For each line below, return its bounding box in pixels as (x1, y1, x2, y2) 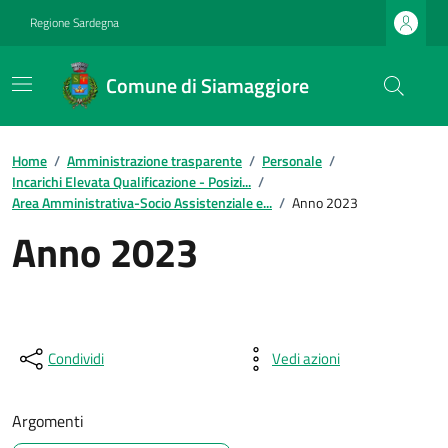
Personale (262, 150, 322, 171)
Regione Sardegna (30, 13, 119, 32)
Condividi (48, 347, 104, 370)
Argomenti (12, 409, 84, 433)
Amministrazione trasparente (67, 150, 242, 171)
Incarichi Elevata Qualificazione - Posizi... (12, 171, 251, 192)
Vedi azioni (272, 347, 340, 370)
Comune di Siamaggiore (106, 70, 310, 101)
